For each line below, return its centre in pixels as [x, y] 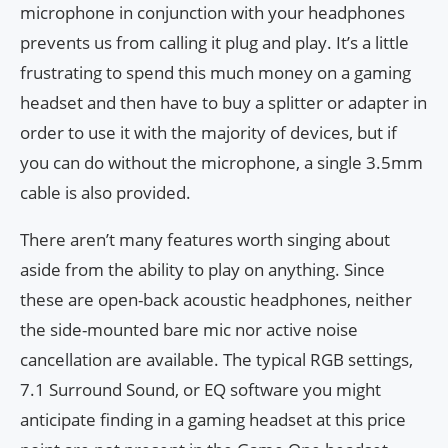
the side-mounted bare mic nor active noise [189, 330]
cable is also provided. [105, 193]
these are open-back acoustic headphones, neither [216, 300]
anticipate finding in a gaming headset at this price [213, 420]
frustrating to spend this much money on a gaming [215, 73]
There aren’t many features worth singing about [205, 240]
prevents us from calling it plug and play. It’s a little [214, 43]
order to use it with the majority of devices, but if [208, 133]
